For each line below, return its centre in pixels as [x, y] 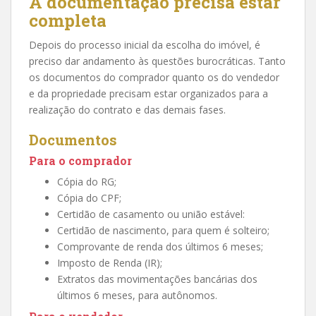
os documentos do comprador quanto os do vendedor [154, 77]
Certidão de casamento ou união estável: [151, 214]
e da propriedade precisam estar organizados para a [148, 93]
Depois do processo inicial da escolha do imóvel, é [145, 44]
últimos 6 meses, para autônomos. [137, 295]
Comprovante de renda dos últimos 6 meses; [160, 246]
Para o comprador [80, 160]
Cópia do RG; [87, 181]
